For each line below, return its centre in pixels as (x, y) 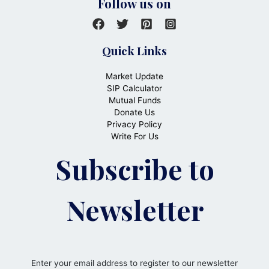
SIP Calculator (134, 88)
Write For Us (134, 136)
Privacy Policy (134, 124)
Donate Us (134, 112)
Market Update (134, 76)
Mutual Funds (134, 100)
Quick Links (134, 50)
